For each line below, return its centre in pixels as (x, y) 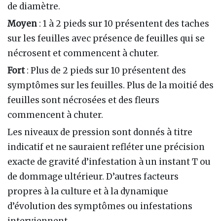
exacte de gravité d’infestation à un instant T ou (109, 162)
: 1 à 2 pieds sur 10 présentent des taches (124, 23)
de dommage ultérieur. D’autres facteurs (93, 177)
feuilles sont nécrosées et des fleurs (83, 100)
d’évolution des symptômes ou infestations (100, 206)
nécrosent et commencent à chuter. (83, 53)
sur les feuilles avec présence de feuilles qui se (106, 38)
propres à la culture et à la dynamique (88, 192)
